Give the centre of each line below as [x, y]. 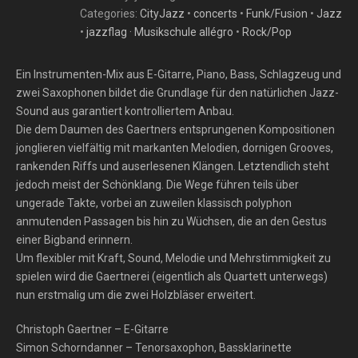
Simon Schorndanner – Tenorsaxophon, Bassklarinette [154, 348]
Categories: [110, 14]
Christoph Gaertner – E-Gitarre [92, 329]
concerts [215, 14]
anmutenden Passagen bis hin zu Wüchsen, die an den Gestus [171, 221]
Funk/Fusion [277, 14]
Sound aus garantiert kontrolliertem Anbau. [125, 111]
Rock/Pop [267, 32]
